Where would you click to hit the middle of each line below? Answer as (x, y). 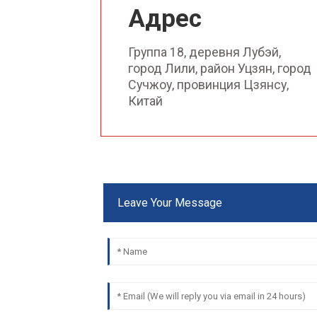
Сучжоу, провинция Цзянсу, (208, 84)
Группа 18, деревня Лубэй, (204, 52)
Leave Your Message (170, 202)
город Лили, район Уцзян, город (219, 68)
